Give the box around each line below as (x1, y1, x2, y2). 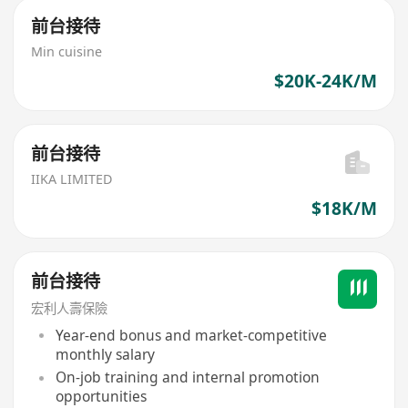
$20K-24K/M (273, 68, 377, 93)
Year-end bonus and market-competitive (55, 324, 327, 345)
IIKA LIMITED (31, 169, 113, 188)
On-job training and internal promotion (55, 367, 320, 388)
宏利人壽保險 (31, 300, 108, 318)
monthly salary (55, 343, 155, 364)
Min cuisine (31, 42, 103, 60)
